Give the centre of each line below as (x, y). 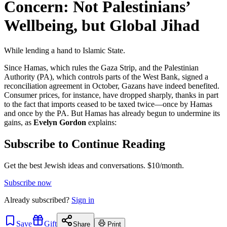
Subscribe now (28, 182)
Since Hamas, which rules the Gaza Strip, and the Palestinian (101, 67)
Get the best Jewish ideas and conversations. (75, 165)
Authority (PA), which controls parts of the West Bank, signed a (106, 77)
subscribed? (51, 200)
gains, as (19, 122)
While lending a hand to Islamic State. (65, 50)
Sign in (83, 200)
